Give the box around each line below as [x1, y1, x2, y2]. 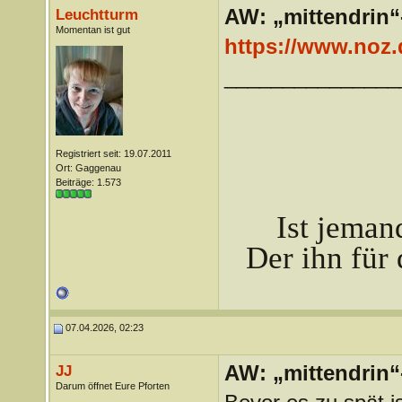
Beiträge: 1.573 [55, 177, 121, 188]
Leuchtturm [55, 5, 138, 23]
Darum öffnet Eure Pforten [55, 380, 170, 391]
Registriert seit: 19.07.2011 [55, 148, 171, 159]
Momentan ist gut [55, 24, 130, 35]
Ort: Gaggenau [55, 162, 121, 173]
